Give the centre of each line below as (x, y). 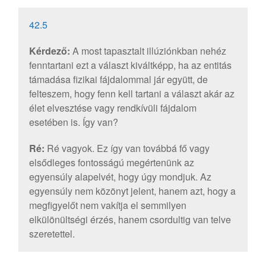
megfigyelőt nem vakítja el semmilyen (107, 205)
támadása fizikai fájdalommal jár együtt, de (118, 80)
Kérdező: (49, 51)
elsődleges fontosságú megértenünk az (111, 163)
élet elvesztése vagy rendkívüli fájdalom (113, 108)
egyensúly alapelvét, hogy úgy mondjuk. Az (120, 177)
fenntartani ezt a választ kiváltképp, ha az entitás (130, 65)
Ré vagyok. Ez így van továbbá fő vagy (127, 148)
